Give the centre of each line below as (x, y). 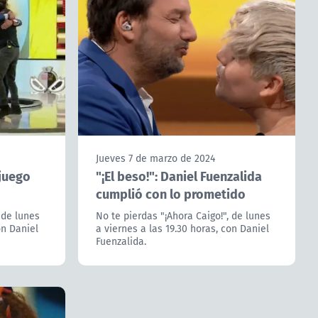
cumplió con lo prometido (170, 194)
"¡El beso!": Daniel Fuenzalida (179, 176)
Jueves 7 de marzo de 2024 (155, 159)
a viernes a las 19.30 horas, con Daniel (182, 229)
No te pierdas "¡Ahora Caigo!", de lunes (183, 216)
